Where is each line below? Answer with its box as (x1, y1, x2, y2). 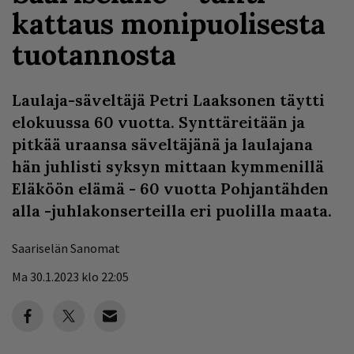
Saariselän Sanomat (12, 240, 120, 256)
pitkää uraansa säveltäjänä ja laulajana (12, 134, 313, 154)
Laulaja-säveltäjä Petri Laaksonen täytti (12, 90, 325, 110)
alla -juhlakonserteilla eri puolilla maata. (12, 201, 332, 220)
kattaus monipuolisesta (12, 6, 326, 42)
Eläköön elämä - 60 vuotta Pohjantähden (12, 179, 329, 198)
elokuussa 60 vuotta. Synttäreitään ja (12, 112, 305, 132)
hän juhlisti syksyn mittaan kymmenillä (12, 156, 324, 176)
